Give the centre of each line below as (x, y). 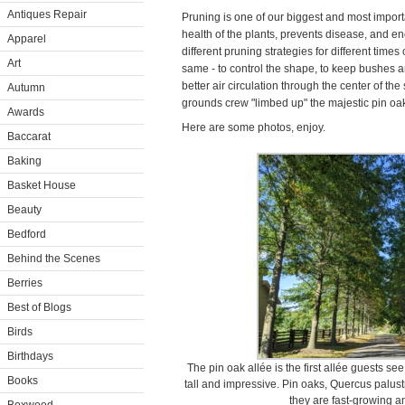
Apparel (27, 39)
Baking (24, 161)
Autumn (26, 88)
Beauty (24, 210)
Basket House (42, 185)
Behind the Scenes (54, 259)
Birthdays (30, 356)
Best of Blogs (39, 307)
